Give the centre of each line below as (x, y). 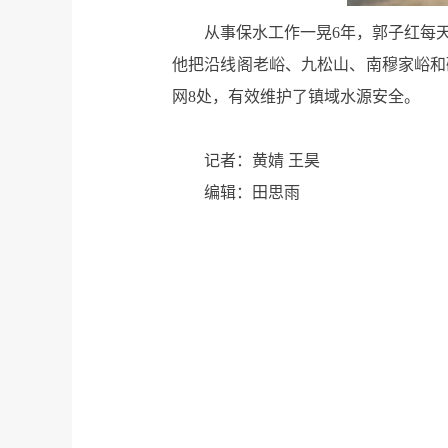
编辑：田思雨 (252, 193)
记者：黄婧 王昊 (262, 161)
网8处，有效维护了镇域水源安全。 (296, 97)
